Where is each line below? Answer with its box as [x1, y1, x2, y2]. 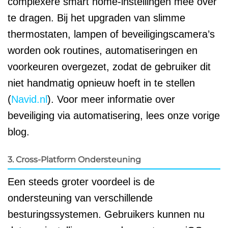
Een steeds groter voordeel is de [8, 176, 155, 187]
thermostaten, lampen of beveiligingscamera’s [8, 28, 215, 40]
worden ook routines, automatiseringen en [8, 44, 197, 56]
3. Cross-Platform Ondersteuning [8, 154, 141, 164]
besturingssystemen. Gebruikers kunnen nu [8, 208, 205, 220]
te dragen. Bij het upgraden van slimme [8, 12, 185, 23]
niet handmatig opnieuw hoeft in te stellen [8, 77, 195, 89]
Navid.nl [11, 93, 47, 105]
